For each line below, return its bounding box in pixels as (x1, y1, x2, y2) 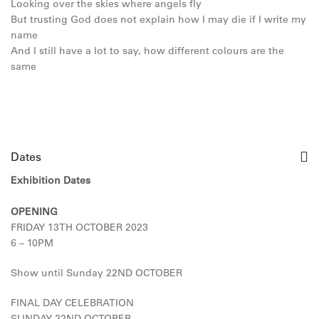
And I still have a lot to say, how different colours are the (11, 44, 284, 57)
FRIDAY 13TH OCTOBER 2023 (11, 221, 148, 234)
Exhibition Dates (11, 174, 90, 187)
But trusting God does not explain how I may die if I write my (11, 13, 306, 26)
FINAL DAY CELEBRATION (11, 296, 134, 309)
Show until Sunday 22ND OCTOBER (11, 266, 182, 279)
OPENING (11, 205, 58, 218)
